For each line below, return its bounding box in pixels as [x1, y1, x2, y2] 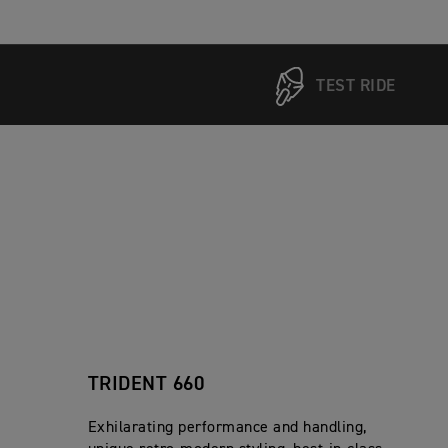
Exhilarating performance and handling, [87, 420, 367, 437]
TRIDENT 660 [87, 374, 210, 395]
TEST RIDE [316, 77, 396, 95]
